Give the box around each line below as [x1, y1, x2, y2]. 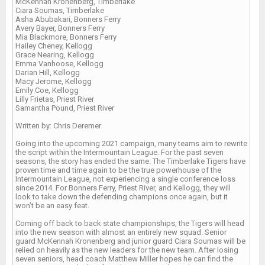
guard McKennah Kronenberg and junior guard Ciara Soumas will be [15, 236, 245, 245]
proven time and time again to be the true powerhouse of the [15, 165, 221, 174]
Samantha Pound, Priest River [15, 103, 114, 112]
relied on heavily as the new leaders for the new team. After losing [15, 245, 238, 254]
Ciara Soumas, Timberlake [15, 5, 104, 15]
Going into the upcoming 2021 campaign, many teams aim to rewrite [15, 138, 247, 148]
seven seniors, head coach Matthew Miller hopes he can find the [15, 254, 233, 263]
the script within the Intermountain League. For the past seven [15, 147, 224, 157]
